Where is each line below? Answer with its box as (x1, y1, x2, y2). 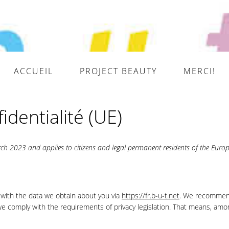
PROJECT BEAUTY (79, 65, 157, 77)
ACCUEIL (13, 65, 53, 77)
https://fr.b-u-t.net (122, 191, 179, 200)
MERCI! (183, 65, 216, 77)
